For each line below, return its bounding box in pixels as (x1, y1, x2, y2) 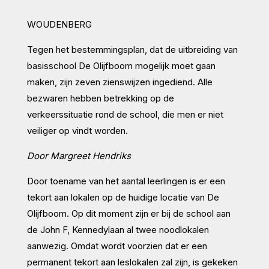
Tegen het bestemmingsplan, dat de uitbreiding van (26, 43, 238, 55)
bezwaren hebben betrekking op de (26, 92, 174, 104)
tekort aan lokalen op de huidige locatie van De (26, 191, 219, 203)
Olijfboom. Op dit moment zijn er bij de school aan (26, 207, 231, 219)
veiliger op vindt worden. (26, 124, 128, 136)
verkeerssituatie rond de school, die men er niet (26, 108, 223, 120)
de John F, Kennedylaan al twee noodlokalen (26, 223, 209, 235)
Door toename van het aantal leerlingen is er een (26, 175, 225, 187)
